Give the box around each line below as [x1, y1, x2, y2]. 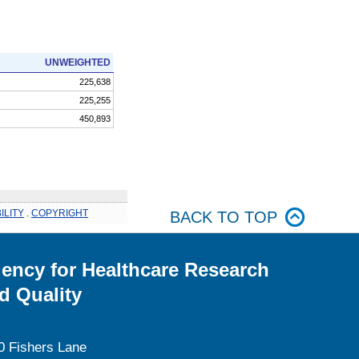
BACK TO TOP [169, 208, 277, 226]
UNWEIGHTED [44, 56, 111, 68]
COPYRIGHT [31, 207, 88, 219]
